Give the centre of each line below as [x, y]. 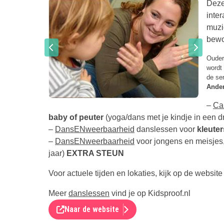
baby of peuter [76, 117]
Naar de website [92, 209]
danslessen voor [166, 129]
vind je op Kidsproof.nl [150, 193]
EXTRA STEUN [95, 153]
